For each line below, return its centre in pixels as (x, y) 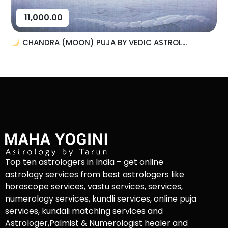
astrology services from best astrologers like (95, 175)
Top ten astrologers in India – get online (84, 162)
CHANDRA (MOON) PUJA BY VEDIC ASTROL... (103, 43)
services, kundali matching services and (84, 211)
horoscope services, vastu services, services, (94, 187)
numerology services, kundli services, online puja (101, 199)
